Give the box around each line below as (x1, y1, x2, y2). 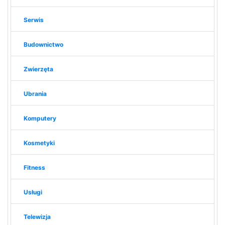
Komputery (23, 114, 56, 122)
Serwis (23, 16, 44, 24)
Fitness (23, 163, 45, 171)
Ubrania (23, 89, 47, 97)
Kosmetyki (23, 139, 55, 147)
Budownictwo (23, 40, 63, 48)
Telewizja (23, 212, 51, 220)
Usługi (23, 188, 42, 196)
